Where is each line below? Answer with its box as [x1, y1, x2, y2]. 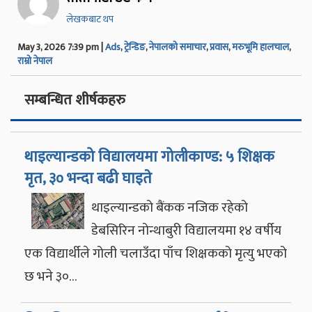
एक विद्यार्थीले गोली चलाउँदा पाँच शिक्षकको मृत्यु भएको [24, 242, 287, 265]
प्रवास [210, 38, 228, 55]
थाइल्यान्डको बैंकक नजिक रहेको [91, 196, 248, 219]
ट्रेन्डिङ [124, 38, 146, 55]
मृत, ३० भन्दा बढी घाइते [24, 165, 152, 192]
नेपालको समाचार [149, 38, 206, 55]
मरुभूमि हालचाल [232, 38, 289, 55]
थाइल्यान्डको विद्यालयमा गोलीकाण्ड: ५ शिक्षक [24, 143, 274, 170]
